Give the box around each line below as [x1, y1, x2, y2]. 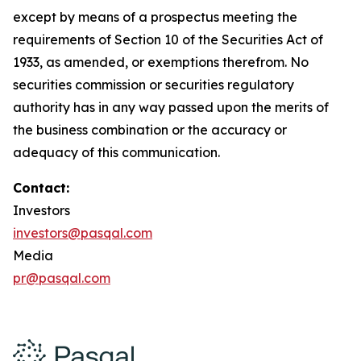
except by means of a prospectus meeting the [13, 9, 297, 25]
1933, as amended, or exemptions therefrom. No [13, 54, 309, 70]
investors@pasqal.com [13, 225, 152, 241]
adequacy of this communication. [13, 144, 220, 160]
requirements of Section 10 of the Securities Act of [13, 31, 323, 48]
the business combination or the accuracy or [13, 122, 287, 138]
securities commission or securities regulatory [13, 77, 294, 93]
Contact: [13, 180, 69, 196]
